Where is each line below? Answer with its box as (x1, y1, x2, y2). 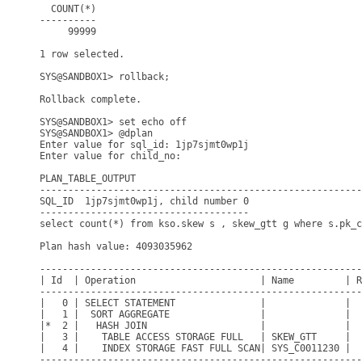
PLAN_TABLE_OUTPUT (40, 173, 136, 184)
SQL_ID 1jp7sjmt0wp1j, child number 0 (40, 196, 249, 207)
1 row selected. (40, 48, 124, 60)
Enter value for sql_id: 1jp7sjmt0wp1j (40, 139, 249, 150)
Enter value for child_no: (40, 150, 187, 162)
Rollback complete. (40, 94, 141, 105)
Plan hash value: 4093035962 (40, 241, 192, 252)
